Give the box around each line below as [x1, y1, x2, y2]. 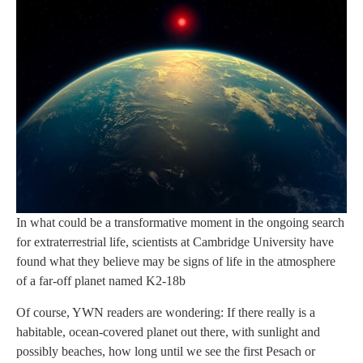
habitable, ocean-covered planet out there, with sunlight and [16, 324, 320, 339]
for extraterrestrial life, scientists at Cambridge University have [16, 235, 334, 250]
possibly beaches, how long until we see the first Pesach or [16, 344, 315, 358]
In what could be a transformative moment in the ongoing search [16, 216, 344, 230]
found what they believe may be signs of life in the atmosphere [16, 254, 335, 269]
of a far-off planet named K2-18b [16, 274, 186, 288]
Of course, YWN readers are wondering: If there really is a [16, 305, 315, 319]
